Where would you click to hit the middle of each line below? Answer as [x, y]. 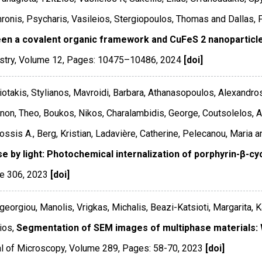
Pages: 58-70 [150, 249]
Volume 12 [40, 60]
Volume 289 [93, 249]
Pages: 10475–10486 [111, 60]
